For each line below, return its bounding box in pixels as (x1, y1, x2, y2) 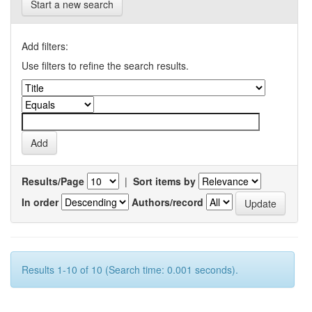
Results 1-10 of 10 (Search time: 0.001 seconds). (22, 263, 238, 276)
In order (22, 194, 58, 209)
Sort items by (133, 174, 196, 188)
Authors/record (132, 194, 203, 209)
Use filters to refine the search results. (22, 58, 189, 72)
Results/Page (22, 174, 84, 188)
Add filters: (22, 39, 68, 53)
